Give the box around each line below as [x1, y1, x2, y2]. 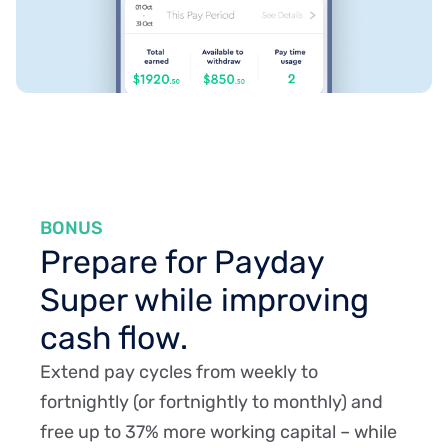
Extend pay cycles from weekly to [40, 360, 318, 383]
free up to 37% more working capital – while [40, 420, 397, 443]
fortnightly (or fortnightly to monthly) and [40, 390, 383, 413]
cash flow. [40, 318, 188, 357]
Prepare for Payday [40, 242, 324, 281]
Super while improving [40, 280, 369, 319]
